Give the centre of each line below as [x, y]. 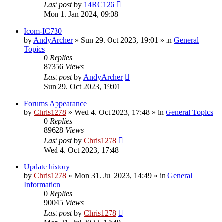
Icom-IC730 [43, 31]
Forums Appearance [55, 104]
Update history [47, 167]
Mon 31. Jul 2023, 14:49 [113, 176]
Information [42, 185]
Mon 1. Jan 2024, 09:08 [81, 14]
